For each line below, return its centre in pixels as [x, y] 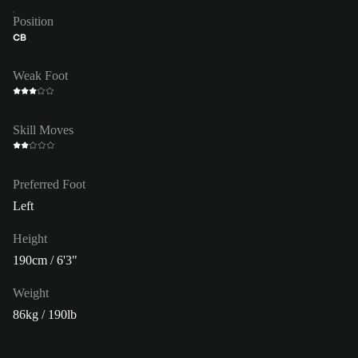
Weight [31, 292]
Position [33, 21]
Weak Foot [40, 75]
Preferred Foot [49, 184]
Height [30, 238]
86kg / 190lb [45, 314]
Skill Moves [43, 129]
